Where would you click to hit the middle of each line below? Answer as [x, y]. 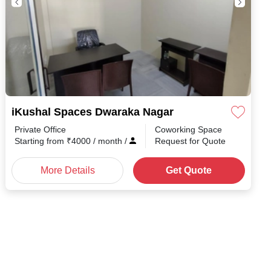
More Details [67, 170]
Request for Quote [190, 141]
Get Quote [189, 170]
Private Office [40, 129]
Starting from [41, 141]
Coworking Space [188, 129]
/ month [109, 141]
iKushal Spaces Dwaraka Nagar [93, 112]
